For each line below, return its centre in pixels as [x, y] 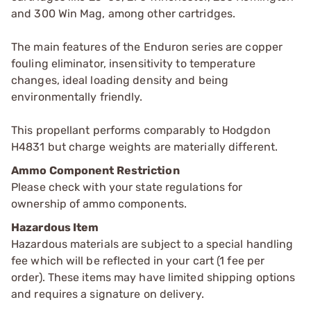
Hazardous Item [55, 227]
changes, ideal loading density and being [120, 80]
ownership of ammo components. [99, 203]
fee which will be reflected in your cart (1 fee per [138, 260]
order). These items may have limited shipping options [153, 277]
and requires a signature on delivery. [108, 294]
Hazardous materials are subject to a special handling [152, 244]
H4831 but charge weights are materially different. [145, 146]
